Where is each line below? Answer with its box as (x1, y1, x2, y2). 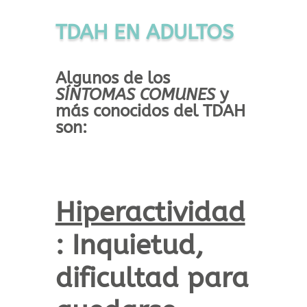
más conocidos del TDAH (55, 101, 245, 121)
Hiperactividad (55, 196, 245, 229)
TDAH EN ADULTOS (55, 20, 234, 45)
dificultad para (55, 262, 249, 295)
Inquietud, (71, 229, 204, 262)
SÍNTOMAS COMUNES (55, 85, 215, 105)
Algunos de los (55, 69, 170, 88)
